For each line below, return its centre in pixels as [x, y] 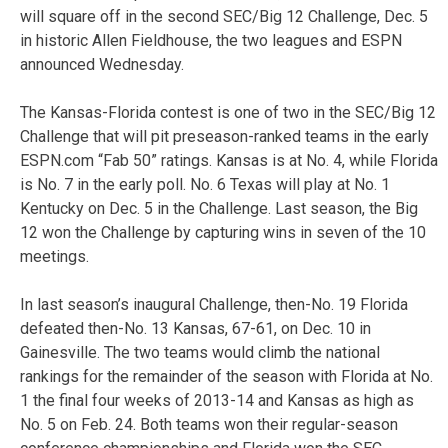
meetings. [54, 256]
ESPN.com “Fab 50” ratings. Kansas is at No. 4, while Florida [229, 160]
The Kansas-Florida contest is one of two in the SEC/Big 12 [228, 112]
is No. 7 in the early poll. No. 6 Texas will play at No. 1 [205, 184]
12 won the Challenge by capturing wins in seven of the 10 [223, 232]
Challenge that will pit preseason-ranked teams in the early [224, 136]
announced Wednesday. [102, 64]
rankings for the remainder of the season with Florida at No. [226, 376]
